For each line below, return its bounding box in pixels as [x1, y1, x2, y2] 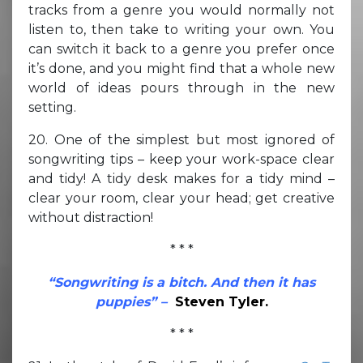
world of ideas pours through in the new [28, 79, 335, 96]
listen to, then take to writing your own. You [28, 21, 335, 37]
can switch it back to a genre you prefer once [28, 41, 335, 57]
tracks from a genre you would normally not [28, 2, 335, 18]
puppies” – [95, 293, 175, 310]
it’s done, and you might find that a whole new [28, 60, 335, 76]
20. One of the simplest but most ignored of [28, 131, 335, 147]
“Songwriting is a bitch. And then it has [48, 274, 315, 290]
